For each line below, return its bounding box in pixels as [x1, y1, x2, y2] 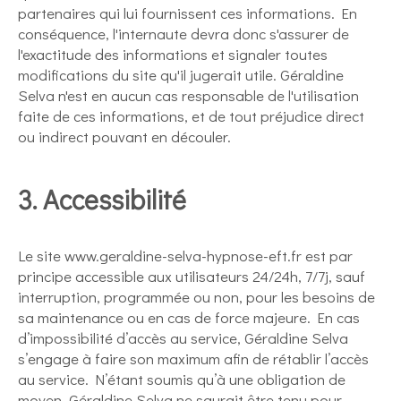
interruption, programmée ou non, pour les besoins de [18, 286, 375, 307]
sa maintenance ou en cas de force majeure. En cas [18, 307, 360, 328]
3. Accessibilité [18, 182, 186, 217]
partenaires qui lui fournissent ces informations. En [18, 3, 357, 23]
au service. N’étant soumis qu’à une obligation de [18, 369, 346, 389]
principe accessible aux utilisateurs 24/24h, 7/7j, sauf [18, 266, 365, 286]
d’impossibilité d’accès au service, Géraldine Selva [18, 328, 348, 348]
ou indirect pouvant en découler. [18, 126, 231, 147]
